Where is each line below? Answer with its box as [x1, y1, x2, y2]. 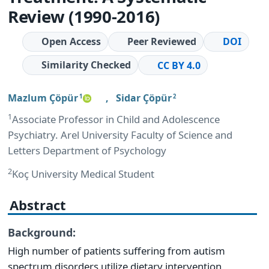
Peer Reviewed [127, 34, 197, 48]
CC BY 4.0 [157, 58, 201, 72]
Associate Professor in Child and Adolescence [12, 112, 220, 126]
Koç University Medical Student [12, 167, 154, 181]
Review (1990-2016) [8, 4, 160, 28]
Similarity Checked [41, 58, 131, 72]
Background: [8, 225, 76, 240]
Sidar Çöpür [116, 91, 172, 104]
